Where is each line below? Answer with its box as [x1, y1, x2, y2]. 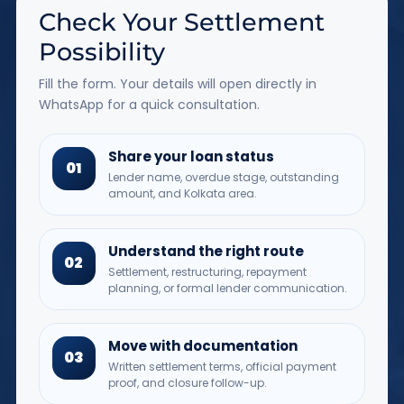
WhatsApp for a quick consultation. [38, 96, 260, 114]
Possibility [38, 37, 165, 67]
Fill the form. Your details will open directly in [38, 75, 317, 93]
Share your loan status [107, 147, 274, 166]
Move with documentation [107, 336, 298, 355]
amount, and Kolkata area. [107, 186, 257, 201]
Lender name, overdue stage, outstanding [107, 170, 339, 185]
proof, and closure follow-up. [107, 375, 267, 390]
